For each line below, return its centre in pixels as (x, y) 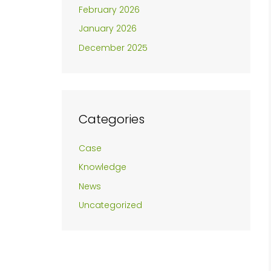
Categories (112, 119)
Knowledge (103, 167)
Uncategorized (110, 205)
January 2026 (108, 29)
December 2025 (113, 47)
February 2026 (109, 9)
